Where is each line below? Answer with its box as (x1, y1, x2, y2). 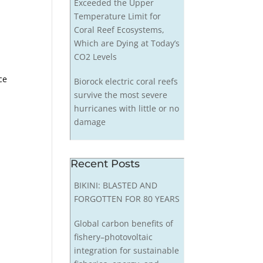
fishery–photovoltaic (73, 231, 153, 243)
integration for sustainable (73, 245, 179, 257)
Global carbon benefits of (73, 218, 173, 230)
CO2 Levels (73, 51, 117, 62)
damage (73, 116, 106, 128)
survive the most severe (73, 89, 167, 101)
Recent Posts (70, 157, 140, 171)
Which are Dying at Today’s (73, 38, 180, 49)
